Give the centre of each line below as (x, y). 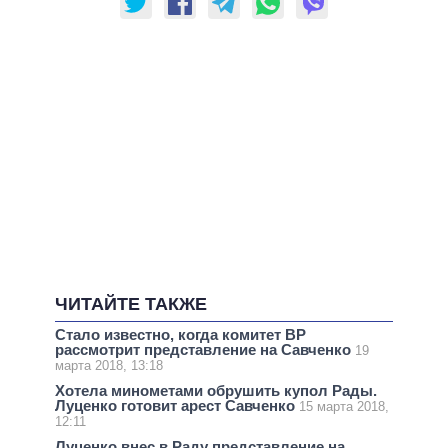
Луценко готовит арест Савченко (177, 406)
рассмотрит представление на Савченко (205, 350)
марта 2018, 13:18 (109, 366)
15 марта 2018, (344, 407)
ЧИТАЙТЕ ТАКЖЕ (131, 304)
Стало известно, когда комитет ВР (180, 335)
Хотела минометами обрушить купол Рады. (216, 391)
